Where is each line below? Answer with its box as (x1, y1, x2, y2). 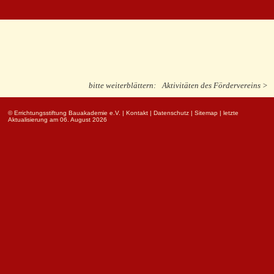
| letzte (218, 109, 239, 117)
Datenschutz (154, 109, 189, 117)
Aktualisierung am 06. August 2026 (8, 116, 107, 124)
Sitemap (194, 109, 218, 117)
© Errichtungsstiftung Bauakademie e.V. (8, 109, 120, 117)
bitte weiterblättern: (89, 81, 156, 91)
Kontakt (126, 109, 148, 117)
